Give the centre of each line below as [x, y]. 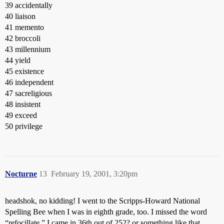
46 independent [29, 82]
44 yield [18, 60]
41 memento [24, 27]
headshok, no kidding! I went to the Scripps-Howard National [102, 201]
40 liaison [20, 16]
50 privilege [24, 126]
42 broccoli [23, 38]
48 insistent [23, 104]
